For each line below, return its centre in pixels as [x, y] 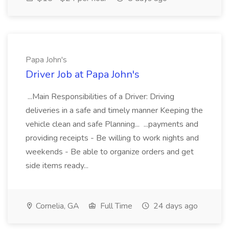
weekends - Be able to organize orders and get [110, 152]
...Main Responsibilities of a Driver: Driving [100, 97]
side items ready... [58, 166]
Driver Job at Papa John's [83, 74]
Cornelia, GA [56, 206]
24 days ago [175, 206]
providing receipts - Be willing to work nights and [112, 138]
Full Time [115, 206]
